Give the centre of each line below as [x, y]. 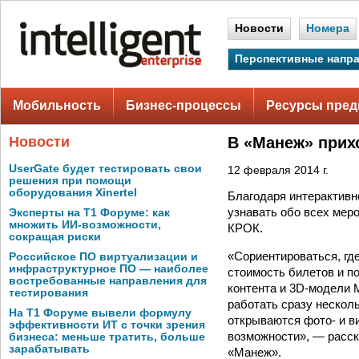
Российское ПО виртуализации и [103, 257]
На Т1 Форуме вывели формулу [100, 313]
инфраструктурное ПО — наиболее [109, 269]
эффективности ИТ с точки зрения [107, 325]
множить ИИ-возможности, [85, 225]
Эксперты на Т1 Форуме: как [89, 213]
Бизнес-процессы [184, 105]
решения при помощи [70, 181]
